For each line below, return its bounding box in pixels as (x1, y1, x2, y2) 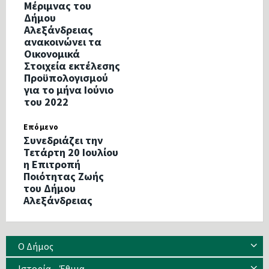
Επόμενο (23, 121, 59, 132)
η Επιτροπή (23, 157, 80, 171)
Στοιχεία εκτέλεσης (24, 58, 120, 73)
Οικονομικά (24, 46, 80, 61)
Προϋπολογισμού (24, 70, 108, 85)
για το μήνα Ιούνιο (24, 82, 113, 97)
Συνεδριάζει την (23, 133, 103, 147)
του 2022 (24, 94, 68, 109)
